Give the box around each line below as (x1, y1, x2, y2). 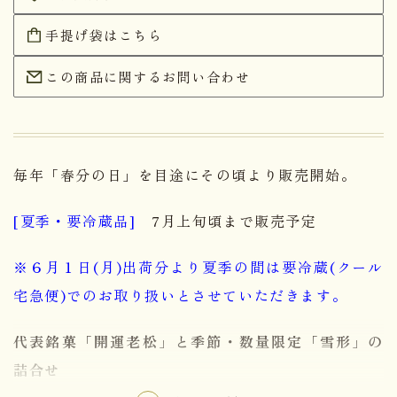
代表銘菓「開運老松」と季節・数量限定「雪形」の (13, 330, 384, 352)
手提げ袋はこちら (45, 25, 162, 44)
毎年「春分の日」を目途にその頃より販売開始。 (13, 163, 357, 185)
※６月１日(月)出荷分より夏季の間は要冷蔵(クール (13, 255, 384, 277)
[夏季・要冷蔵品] (13, 209, 136, 231)
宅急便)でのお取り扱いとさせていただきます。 (13, 284, 348, 306)
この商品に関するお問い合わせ (45, 66, 250, 86)
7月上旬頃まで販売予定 (136, 209, 317, 231)
